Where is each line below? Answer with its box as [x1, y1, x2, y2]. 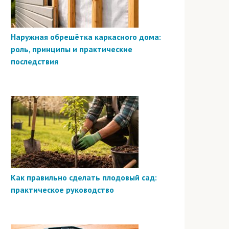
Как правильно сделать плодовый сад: [11, 172, 157, 182]
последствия [11, 56, 58, 66]
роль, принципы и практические [11, 43, 132, 54]
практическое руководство [11, 184, 114, 195]
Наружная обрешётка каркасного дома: [11, 31, 161, 42]
